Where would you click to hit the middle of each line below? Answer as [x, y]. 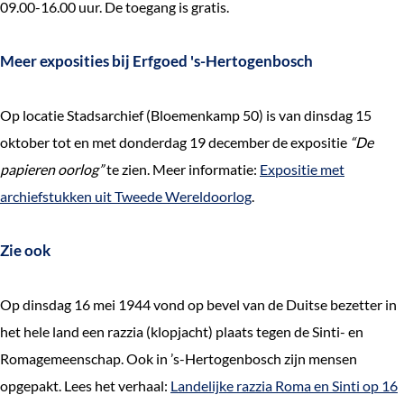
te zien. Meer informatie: [182, 169]
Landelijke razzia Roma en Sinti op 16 [284, 386]
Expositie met [302, 169]
